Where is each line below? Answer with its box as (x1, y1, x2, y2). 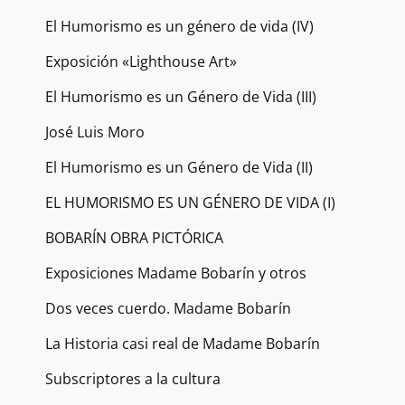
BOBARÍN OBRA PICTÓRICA (45, 228, 223, 249)
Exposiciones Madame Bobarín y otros (45, 263, 306, 284)
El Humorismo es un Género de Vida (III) (45, 87, 316, 108)
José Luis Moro (45, 122, 145, 143)
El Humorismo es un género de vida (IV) (45, 16, 314, 37)
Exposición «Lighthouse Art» (45, 52, 237, 72)
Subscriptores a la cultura (45, 369, 221, 390)
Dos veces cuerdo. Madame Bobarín (45, 298, 291, 319)
